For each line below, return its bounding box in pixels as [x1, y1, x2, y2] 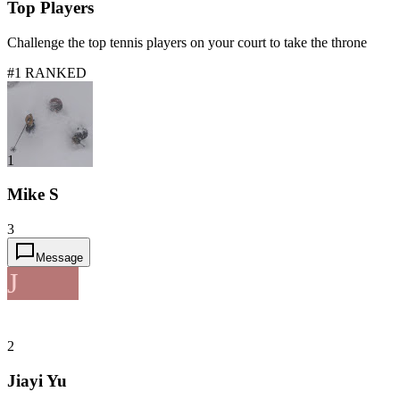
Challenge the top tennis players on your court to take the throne [7, 34, 367, 50]
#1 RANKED [7, 64, 87, 80]
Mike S [7, 185, 59, 204]
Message [36, 251, 83, 265]
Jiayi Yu [7, 371, 67, 390]
